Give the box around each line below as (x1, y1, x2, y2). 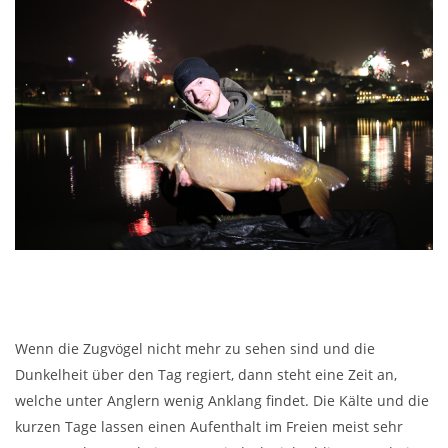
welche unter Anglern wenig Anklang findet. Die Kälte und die (15, 391, 429, 411)
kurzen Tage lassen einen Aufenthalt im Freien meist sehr (15, 417, 403, 437)
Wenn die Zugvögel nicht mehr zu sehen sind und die (15, 339, 375, 359)
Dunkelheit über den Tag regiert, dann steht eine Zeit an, (15, 365, 397, 385)
